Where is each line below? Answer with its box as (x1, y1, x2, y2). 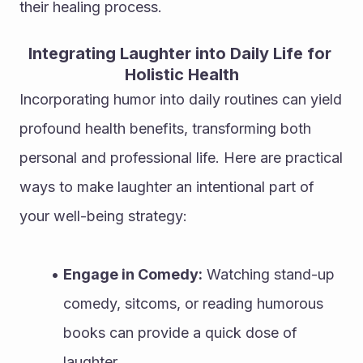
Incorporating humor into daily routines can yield (19, 90, 342, 108)
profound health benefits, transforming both (19, 119, 311, 137)
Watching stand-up (202, 265, 335, 283)
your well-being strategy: (19, 207, 187, 224)
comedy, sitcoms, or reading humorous (63, 294, 323, 312)
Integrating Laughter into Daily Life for (28, 43, 331, 63)
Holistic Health (124, 64, 239, 84)
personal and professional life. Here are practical (19, 148, 343, 166)
